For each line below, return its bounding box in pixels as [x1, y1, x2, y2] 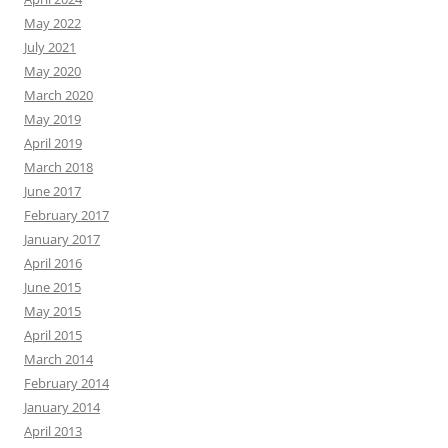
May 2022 [24, 13, 81, 32]
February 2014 [24, 373, 109, 392]
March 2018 [24, 157, 93, 176]
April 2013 [24, 421, 82, 440]
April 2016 [24, 253, 82, 272]
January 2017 [24, 229, 100, 248]
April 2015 [24, 325, 82, 344]
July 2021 [24, 37, 76, 56]
